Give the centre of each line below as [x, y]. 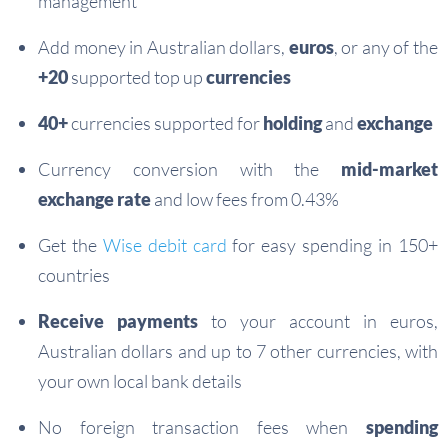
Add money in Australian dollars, [163, 47]
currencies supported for [165, 123]
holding [292, 123]
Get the [70, 245]
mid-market [389, 169]
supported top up [137, 77]
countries [74, 275]
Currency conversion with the [189, 169]
